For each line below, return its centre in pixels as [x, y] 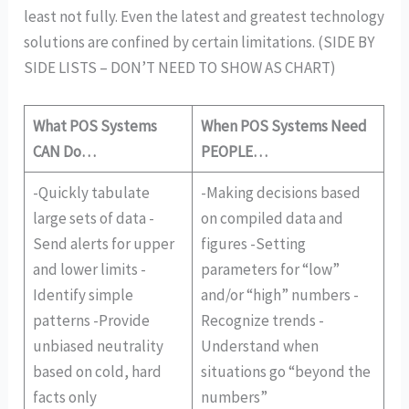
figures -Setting [253, 244]
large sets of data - [93, 219]
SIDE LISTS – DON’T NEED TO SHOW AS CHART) [180, 68]
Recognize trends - [262, 321]
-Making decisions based [280, 193]
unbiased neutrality [98, 346]
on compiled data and [272, 219]
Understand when [259, 346]
